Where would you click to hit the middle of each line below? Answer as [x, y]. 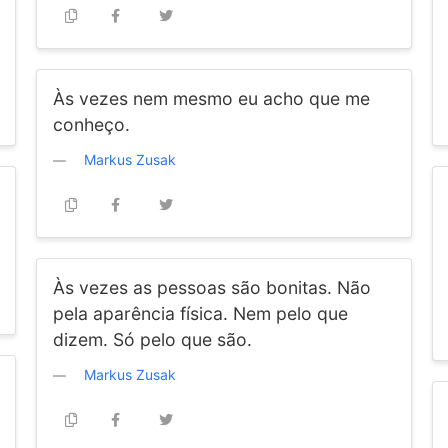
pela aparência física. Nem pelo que [200, 313]
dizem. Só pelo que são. [152, 339]
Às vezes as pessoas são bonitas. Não [211, 287]
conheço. [91, 124]
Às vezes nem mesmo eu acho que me [211, 98]
